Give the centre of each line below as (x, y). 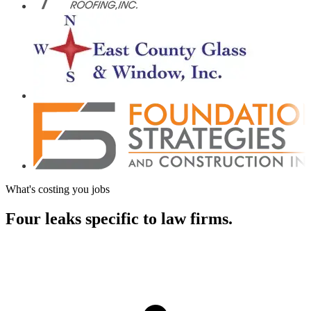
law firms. (197, 218)
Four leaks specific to (83, 218)
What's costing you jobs (58, 189)
